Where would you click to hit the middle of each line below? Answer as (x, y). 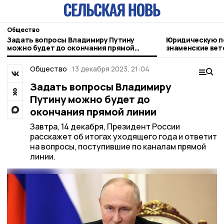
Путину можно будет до (90, 99)
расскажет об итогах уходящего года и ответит (123, 136)
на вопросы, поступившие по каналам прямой (118, 146)
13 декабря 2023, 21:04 (111, 69)
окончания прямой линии (93, 112)
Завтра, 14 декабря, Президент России (105, 126)
